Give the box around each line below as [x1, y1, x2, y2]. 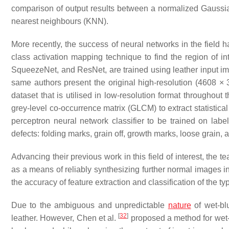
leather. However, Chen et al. [11, 214, 119, 222]
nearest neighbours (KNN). [11, 17, 108, 26]
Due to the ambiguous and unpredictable [11, 201, 168, 210]
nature [168, 201, 191, 210]
